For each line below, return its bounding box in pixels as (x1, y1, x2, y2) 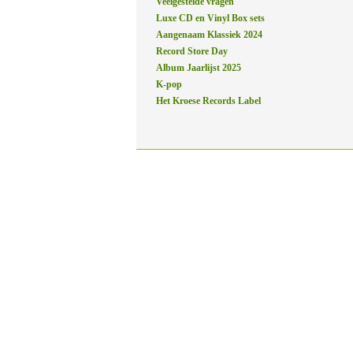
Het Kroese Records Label (156, 95, 261, 106)
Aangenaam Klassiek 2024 (156, 29, 262, 40)
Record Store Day (156, 46, 228, 57)
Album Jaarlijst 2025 (156, 62, 241, 73)
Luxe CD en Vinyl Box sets (156, 13, 267, 24)
